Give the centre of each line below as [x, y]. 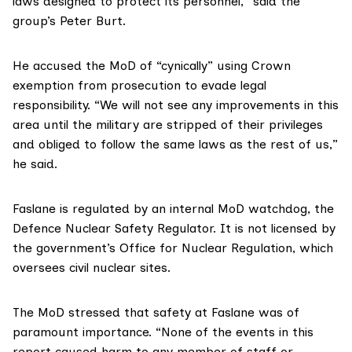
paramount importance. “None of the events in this [163, 332]
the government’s [66, 248]
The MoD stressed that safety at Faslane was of [156, 313]
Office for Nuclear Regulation [206, 248]
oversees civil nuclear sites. [92, 268]
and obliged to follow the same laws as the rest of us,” [175, 145]
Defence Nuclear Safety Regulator [113, 229]
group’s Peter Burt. [69, 21]
